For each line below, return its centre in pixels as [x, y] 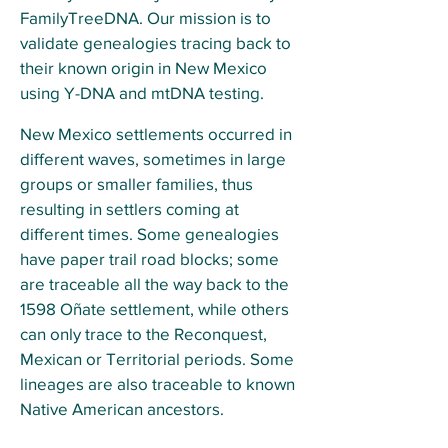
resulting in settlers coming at [129, 208]
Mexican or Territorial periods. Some [157, 358]
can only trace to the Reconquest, [143, 333]
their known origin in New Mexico [143, 67]
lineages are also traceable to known [157, 383]
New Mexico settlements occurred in [156, 133]
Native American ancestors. [122, 408]
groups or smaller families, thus [136, 183]
